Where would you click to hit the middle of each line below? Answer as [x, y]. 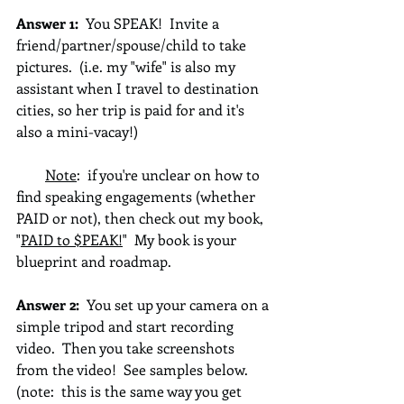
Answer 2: [50, 304]
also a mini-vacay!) [77, 131]
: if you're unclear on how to [170, 174]
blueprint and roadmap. [94, 261]
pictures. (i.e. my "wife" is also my [128, 66]
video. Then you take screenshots [127, 348]
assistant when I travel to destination [139, 88]
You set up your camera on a [178, 304]
